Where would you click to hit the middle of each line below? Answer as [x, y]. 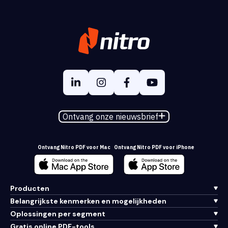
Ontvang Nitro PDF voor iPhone [154, 147]
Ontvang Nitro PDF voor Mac [74, 147]
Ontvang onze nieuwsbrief [111, 116]
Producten [30, 188]
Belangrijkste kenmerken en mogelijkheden [88, 201]
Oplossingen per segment [58, 213]
